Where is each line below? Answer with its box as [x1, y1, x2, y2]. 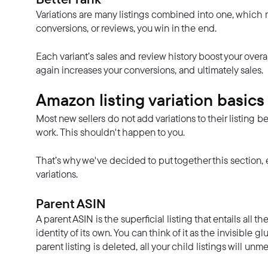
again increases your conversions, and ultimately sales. [36, 62, 263, 77]
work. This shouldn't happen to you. [36, 124, 187, 139]
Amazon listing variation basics [36, 87, 264, 112]
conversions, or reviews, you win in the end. [36, 20, 217, 35]
